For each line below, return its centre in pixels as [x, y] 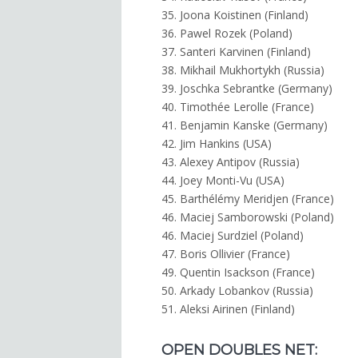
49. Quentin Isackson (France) [238, 272]
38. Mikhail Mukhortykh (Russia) [243, 70]
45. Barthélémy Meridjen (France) [248, 199]
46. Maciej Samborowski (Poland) [248, 217]
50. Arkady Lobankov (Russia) [237, 291]
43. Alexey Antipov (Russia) [231, 162]
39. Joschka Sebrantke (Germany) [247, 89]
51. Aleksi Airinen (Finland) [228, 309]
